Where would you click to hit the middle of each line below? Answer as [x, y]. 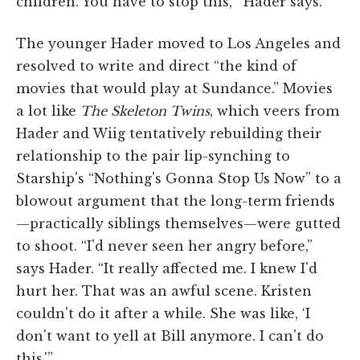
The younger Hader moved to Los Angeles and [178, 43]
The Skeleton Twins [145, 110]
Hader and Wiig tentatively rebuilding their [169, 133]
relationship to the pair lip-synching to [153, 155]
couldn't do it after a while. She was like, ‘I [163, 313]
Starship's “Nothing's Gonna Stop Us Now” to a [179, 178]
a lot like [48, 110]
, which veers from [274, 110]
